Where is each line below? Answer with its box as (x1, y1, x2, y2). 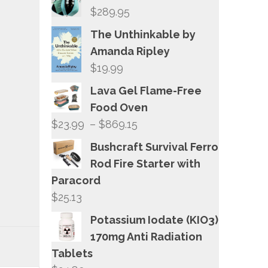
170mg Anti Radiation (90, 230, 202, 243)
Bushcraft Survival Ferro (90, 141, 218, 154)
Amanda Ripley (90, 45, 170, 58)
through (139, 167, 180, 181)
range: (139, 134, 171, 147)
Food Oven (90, 101, 148, 114)
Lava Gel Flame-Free (90, 84, 202, 98)
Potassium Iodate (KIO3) (90, 214, 218, 227)
